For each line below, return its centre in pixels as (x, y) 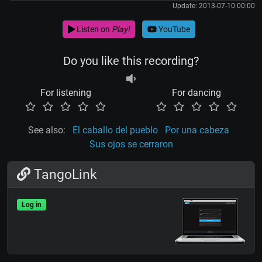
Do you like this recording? (131, 61)
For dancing (196, 93)
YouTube (173, 29)
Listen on (93, 29)
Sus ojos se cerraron (131, 144)
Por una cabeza (197, 130)
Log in (31, 205)
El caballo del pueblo (115, 130)
